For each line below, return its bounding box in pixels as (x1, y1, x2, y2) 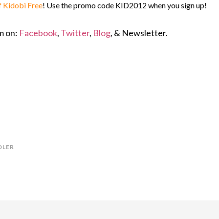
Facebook (19, 27, 57, 38)
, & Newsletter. (110, 27, 168, 38)
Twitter (61, 27, 89, 38)
